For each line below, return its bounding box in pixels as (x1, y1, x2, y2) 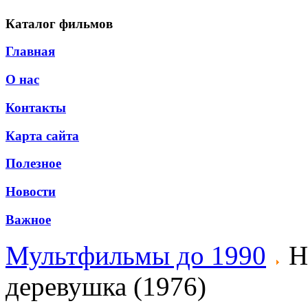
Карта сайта (5, 128, 79, 143)
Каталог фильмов (5, 16, 113, 31)
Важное (5, 212, 51, 227)
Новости (5, 184, 56, 199)
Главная (5, 44, 55, 59)
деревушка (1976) (5, 272, 206, 302)
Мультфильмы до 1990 (5, 241, 266, 271)
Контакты (5, 100, 66, 115)
